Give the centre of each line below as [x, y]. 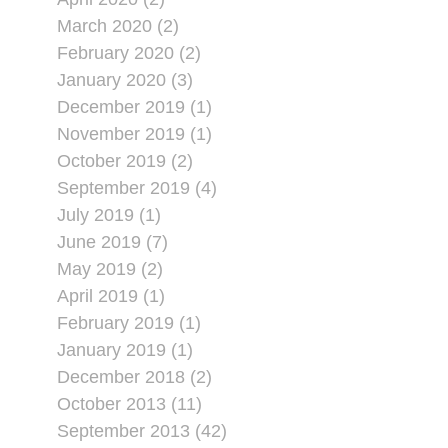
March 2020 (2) [117, 26]
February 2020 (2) [128, 53]
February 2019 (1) [128, 323]
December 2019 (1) [134, 107]
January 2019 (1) [124, 350]
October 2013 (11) [129, 404]
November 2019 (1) [134, 134]
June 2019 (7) [112, 242]
